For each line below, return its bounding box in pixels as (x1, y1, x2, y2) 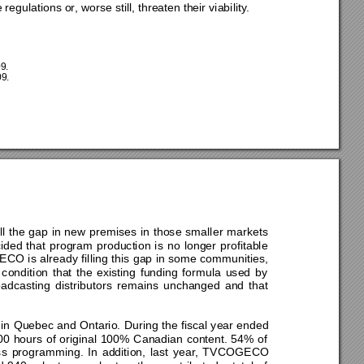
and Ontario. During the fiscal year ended (53, 318, 272, 332)
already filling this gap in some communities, (40, 252, 272, 266)
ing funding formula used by (119, 265, 272, 279)
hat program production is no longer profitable (29, 238, 272, 252)
